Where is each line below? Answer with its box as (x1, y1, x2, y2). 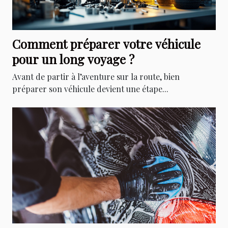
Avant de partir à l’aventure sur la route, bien (12, 71, 180, 82)
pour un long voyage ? (12, 50, 134, 67)
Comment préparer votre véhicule (12, 35, 201, 52)
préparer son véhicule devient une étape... (12, 83, 168, 94)
